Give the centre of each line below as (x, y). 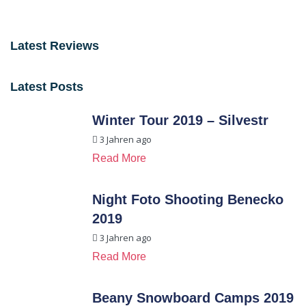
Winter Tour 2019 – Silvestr (180, 120)
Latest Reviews (55, 45)
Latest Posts (47, 86)
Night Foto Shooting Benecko (188, 199)
